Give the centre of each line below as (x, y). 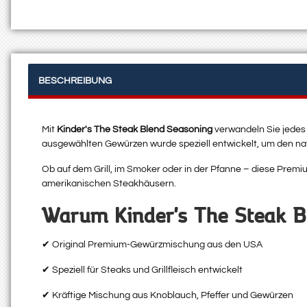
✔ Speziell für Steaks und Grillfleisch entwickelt (142, 270)
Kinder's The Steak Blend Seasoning (135, 130)
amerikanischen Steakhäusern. (109, 184)
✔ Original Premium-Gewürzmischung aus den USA (152, 245)
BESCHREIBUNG (75, 81)
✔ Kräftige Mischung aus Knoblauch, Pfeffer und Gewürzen (168, 296)
